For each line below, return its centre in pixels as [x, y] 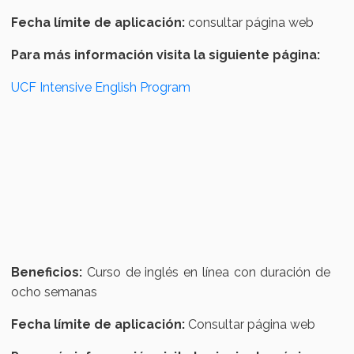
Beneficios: [47, 273]
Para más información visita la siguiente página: [168, 55]
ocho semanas [56, 292]
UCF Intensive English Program [101, 88]
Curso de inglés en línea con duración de [206, 273]
